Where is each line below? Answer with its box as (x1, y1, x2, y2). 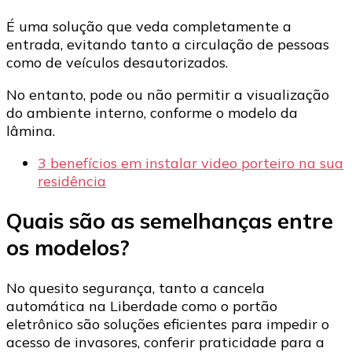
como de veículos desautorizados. (6, 53, 228, 72)
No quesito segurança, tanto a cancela (6, 278, 265, 297)
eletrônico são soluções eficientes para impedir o (6, 314, 329, 333)
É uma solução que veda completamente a (6, 17, 291, 36)
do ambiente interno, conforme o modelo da (6, 104, 298, 123)
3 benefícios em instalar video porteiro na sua (38, 154, 343, 173)
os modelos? (6, 234, 130, 262)
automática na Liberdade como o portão (6, 296, 277, 315)
